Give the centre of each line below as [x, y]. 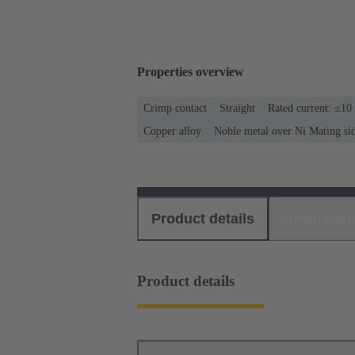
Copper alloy [172, 131]
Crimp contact [175, 108]
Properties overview [191, 72]
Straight [237, 108]
